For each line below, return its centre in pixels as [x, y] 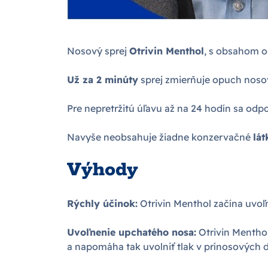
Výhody [103, 170]
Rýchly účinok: [102, 204]
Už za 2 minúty [103, 80]
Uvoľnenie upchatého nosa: [132, 232]
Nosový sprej [98, 51]
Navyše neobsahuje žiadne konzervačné [160, 137]
